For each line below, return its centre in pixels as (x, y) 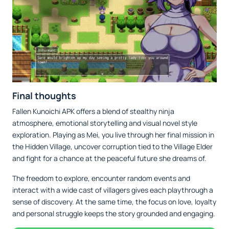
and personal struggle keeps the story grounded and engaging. (114, 213)
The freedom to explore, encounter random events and (101, 178)
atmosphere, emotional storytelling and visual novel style (105, 123)
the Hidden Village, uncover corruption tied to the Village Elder (112, 146)
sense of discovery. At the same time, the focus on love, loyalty (114, 201)
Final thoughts (44, 95)
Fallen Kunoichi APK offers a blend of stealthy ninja (93, 111)
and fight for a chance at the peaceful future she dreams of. (109, 158)
